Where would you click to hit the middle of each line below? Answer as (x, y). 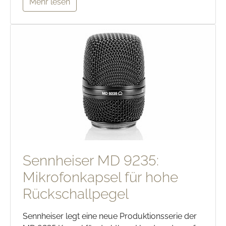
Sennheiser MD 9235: (91, 161)
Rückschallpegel (76, 194)
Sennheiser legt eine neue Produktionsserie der (110, 216)
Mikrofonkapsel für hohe (100, 178)
